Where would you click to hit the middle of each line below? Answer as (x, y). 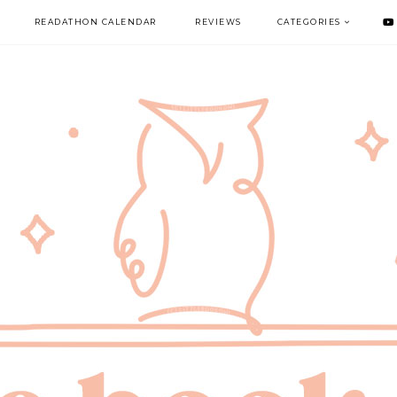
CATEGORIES (309, 22)
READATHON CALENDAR (95, 22)
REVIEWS (218, 22)
